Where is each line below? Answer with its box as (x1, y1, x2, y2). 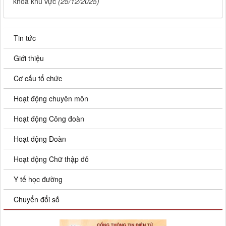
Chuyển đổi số (14, 194, 60, 205)
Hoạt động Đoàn (14, 134, 66, 144)
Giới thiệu (14, 53, 44, 64)
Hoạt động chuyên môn (14, 93, 88, 104)
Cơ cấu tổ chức (14, 73, 62, 84)
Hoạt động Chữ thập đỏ (14, 154, 89, 164)
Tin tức (14, 33, 36, 43)
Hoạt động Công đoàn (14, 114, 84, 124)
